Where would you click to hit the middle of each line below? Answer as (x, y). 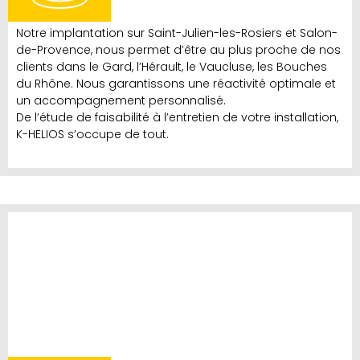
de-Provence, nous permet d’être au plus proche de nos (178, 50)
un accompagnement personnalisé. (121, 101)
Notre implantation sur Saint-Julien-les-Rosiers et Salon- (177, 33)
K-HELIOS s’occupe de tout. (92, 135)
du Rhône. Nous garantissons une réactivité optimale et (176, 84)
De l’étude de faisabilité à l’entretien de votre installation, (177, 118)
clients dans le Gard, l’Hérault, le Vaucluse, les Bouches (172, 67)
